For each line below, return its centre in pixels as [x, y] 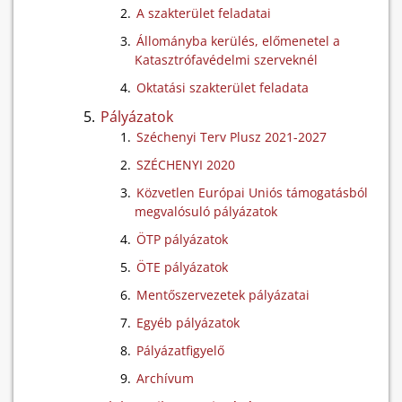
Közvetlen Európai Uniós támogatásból [252, 192]
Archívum [165, 378]
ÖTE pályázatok [182, 267]
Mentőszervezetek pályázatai [223, 295]
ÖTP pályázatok [182, 239]
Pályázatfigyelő [180, 350]
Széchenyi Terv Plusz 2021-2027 [232, 137]
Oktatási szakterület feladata [223, 87]
